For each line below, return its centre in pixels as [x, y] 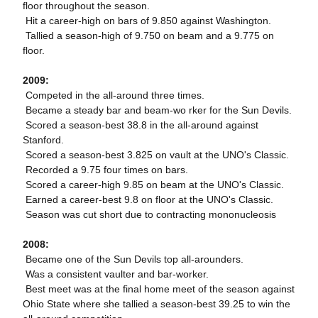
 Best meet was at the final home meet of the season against [158, 289]
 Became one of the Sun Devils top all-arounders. [133, 259]
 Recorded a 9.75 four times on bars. [105, 170]
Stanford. [43, 140]
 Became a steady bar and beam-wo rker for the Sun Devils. [157, 110]
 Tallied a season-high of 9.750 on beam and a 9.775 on [148, 35]
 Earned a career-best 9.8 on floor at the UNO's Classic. [148, 199]
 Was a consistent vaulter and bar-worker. [115, 274]
